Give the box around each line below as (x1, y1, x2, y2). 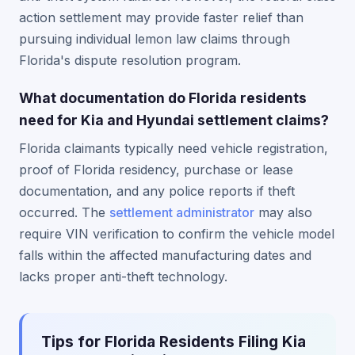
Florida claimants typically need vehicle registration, (19, 140, 328, 156)
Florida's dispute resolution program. (19, 52, 241, 68)
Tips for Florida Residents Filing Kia (41, 332, 306, 351)
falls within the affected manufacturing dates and (19, 247, 311, 263)
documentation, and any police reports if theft (19, 183, 295, 199)
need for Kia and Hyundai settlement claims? (19, 112, 329, 128)
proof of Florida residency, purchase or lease (19, 162, 293, 177)
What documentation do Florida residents (19, 90, 307, 106)
